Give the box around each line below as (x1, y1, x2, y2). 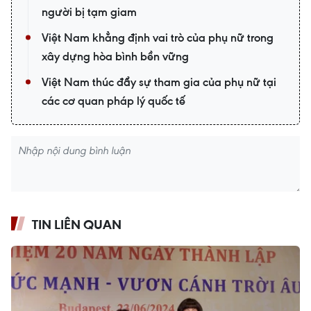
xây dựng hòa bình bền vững (42, 48, 189, 64)
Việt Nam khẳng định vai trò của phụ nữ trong (42, 29, 274, 45)
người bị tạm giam (42, 3, 137, 19)
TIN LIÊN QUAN (32, 215, 121, 233)
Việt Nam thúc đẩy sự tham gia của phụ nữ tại (42, 74, 276, 90)
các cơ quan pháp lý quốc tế (42, 92, 185, 108)
